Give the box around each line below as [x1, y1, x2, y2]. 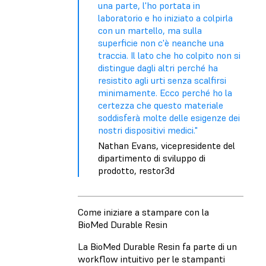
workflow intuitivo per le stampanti [78, 252, 225, 265]
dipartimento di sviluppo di [98, 151, 205, 164]
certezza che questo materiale [98, 99, 223, 111]
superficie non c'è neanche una [98, 36, 224, 49]
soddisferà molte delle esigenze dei [98, 111, 240, 123]
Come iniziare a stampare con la [78, 205, 209, 218]
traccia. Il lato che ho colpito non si [98, 49, 240, 61]
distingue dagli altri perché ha [98, 61, 218, 74]
